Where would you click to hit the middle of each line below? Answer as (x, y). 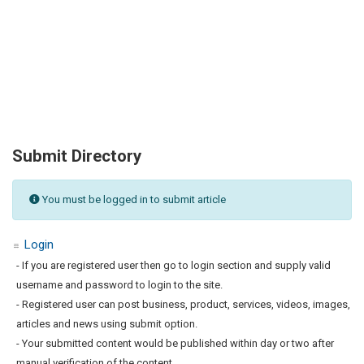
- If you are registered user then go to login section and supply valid (173, 265)
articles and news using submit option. (107, 323)
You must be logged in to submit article (133, 199)
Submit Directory (77, 156)
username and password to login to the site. (119, 284)
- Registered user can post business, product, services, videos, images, (183, 304)
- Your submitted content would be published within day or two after (175, 343)
